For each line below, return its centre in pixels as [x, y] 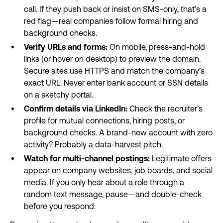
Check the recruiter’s [166, 109]
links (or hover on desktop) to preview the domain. [112, 59]
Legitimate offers [182, 158]
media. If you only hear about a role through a [104, 182]
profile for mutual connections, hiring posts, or [104, 120]
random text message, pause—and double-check [113, 194]
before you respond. [60, 206]
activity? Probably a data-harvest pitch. [93, 144]
